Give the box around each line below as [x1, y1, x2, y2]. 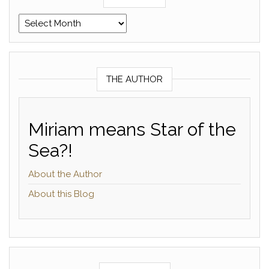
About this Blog [28, 189, 94, 200]
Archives [18, 15, 56, 26]
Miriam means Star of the [28, 119, 236, 141]
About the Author [28, 169, 102, 180]
